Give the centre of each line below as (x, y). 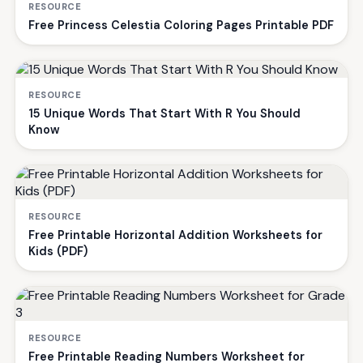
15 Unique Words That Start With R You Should (164, 114)
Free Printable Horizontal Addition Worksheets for (175, 235)
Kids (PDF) (58, 252)
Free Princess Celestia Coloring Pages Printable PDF (181, 26)
